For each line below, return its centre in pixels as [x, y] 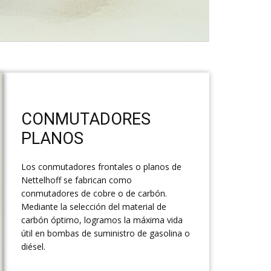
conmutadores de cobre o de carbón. [94, 194]
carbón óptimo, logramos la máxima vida [102, 220]
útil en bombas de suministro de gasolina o [106, 233]
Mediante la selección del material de [94, 207]
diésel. [33, 247]
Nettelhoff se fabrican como [77, 180]
